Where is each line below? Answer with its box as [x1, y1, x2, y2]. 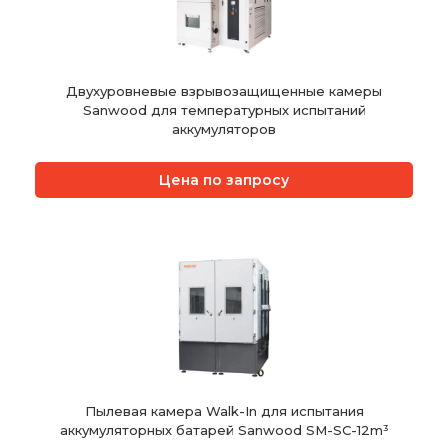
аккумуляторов [172, 120, 276, 137]
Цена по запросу [159, 170, 289, 189]
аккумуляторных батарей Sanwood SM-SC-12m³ [59, 421, 389, 438]
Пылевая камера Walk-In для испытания [84, 402, 364, 419]
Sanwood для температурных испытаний [82, 101, 366, 118]
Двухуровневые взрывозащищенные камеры [66, 82, 382, 99]
